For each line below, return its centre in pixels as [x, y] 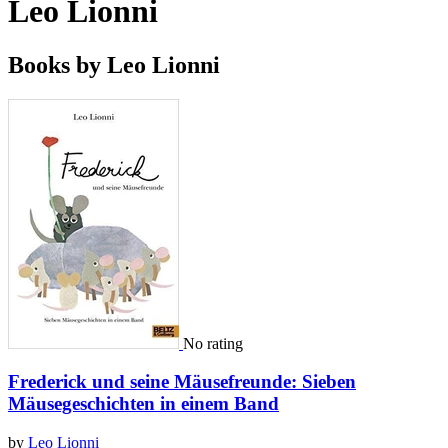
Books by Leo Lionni [114, 64]
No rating [213, 343]
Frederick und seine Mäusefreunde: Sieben [182, 382]
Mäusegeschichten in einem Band [143, 404]
